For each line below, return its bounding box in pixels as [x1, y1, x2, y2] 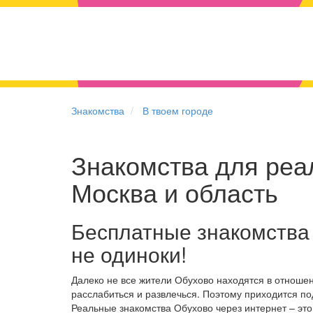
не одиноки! [71, 239, 187, 269]
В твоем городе [143, 103, 213, 117]
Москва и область [71, 174, 278, 210]
